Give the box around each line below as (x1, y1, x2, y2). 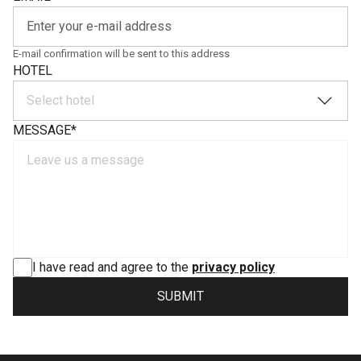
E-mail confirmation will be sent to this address (13, 48, 230, 60)
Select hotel (27, 93, 94, 108)
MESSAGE (13, 122, 71, 138)
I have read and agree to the (32, 259, 192, 275)
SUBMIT (157, 288, 204, 304)
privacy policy (192, 259, 275, 275)
